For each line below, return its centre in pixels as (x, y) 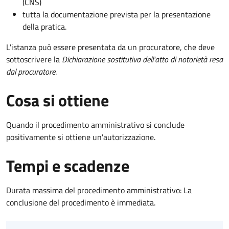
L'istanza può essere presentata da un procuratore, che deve (110, 47)
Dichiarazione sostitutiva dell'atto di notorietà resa (142, 60)
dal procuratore (31, 72)
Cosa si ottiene (58, 100)
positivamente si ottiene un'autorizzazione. (81, 137)
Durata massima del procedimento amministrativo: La (99, 190)
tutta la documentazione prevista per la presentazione (117, 15)
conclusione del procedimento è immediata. (81, 203)
